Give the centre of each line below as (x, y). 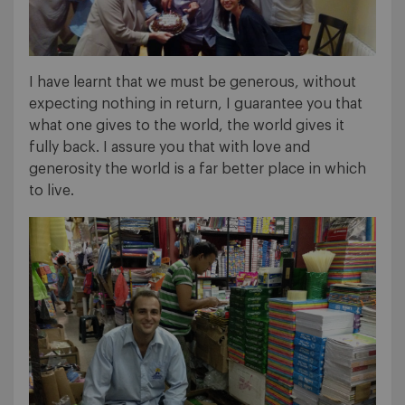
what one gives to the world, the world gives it (187, 125)
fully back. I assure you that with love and (170, 147)
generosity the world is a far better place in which (198, 169)
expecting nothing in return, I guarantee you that (196, 104)
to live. (52, 190)
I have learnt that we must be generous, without (193, 82)
